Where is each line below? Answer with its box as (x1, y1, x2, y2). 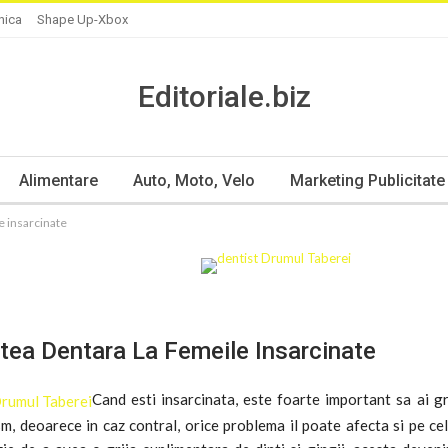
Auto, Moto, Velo (132, 171, 255, 190)
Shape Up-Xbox (37, 12, 128, 27)
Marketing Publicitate (289, 171, 445, 190)
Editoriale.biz (137, 79, 311, 114)
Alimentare (18, 171, 98, 190)
